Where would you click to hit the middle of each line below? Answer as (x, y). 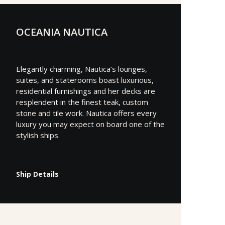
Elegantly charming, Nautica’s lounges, (82, 69)
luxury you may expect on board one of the (90, 124)
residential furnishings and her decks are (86, 91)
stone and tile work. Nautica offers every (86, 113)
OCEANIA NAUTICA (62, 32)
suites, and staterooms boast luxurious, (85, 80)
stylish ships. (38, 135)
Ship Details (37, 174)
